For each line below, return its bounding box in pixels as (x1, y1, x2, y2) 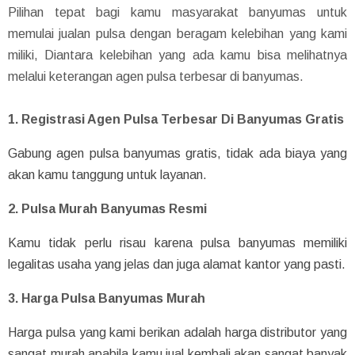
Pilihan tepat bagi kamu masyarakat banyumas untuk (8, 5, 347, 19)
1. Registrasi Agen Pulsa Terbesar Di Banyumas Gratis (8, 112, 344, 126)
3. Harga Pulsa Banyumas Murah (8, 291, 205, 305)
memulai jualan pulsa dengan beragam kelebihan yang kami (8, 26, 347, 40)
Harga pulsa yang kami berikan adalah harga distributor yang (8, 325, 347, 339)
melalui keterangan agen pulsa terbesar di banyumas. (8, 69, 303, 83)
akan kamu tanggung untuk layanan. (8, 167, 207, 181)
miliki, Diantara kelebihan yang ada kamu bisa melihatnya (8, 48, 347, 62)
